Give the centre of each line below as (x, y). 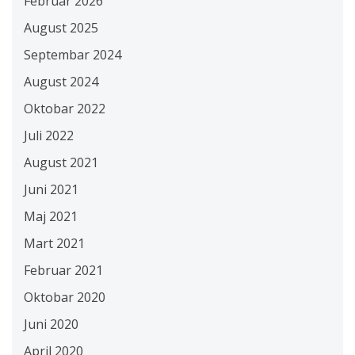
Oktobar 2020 (65, 297)
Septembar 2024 (73, 55)
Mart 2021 (54, 243)
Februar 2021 (63, 270)
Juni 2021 (51, 189)
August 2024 (61, 82)
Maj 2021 (51, 216)
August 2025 (61, 28)
